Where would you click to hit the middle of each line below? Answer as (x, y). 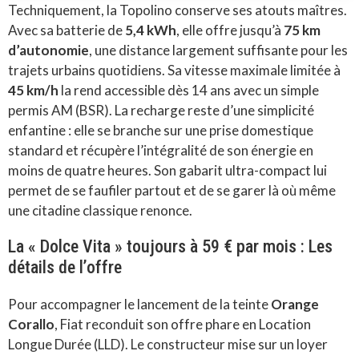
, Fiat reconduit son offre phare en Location (183, 324)
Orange (295, 304)
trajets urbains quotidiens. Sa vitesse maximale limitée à (174, 70)
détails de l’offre (65, 267)
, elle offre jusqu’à (230, 30)
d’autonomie (48, 50)
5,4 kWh (151, 30)
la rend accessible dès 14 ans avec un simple (189, 90)
